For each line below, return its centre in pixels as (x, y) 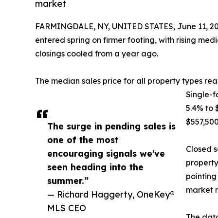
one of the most (83, 140)
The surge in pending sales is (111, 126)
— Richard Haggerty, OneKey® (111, 194)
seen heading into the (95, 167)
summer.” (68, 181)
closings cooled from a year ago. (97, 54)
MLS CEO (67, 208)
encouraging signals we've (106, 154)
